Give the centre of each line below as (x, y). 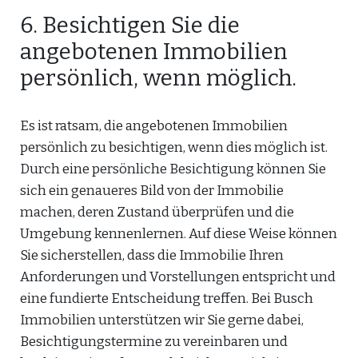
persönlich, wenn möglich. (158, 78)
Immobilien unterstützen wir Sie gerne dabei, (162, 320)
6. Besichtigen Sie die (130, 25)
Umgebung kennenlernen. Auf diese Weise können (179, 234)
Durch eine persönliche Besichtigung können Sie (173, 169)
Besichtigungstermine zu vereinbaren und (154, 342)
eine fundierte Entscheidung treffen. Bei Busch (167, 298)
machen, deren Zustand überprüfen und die (157, 212)
